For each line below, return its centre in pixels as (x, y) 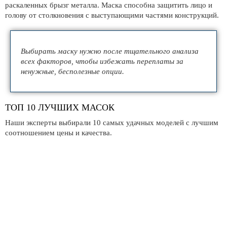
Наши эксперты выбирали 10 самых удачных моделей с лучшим (112, 123)
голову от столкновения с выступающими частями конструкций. (112, 15)
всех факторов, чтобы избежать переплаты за (102, 61)
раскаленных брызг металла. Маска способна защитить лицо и (109, 5)
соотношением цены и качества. (59, 133)
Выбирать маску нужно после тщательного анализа (110, 51)
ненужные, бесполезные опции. (72, 71)
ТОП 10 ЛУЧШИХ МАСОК (60, 107)
